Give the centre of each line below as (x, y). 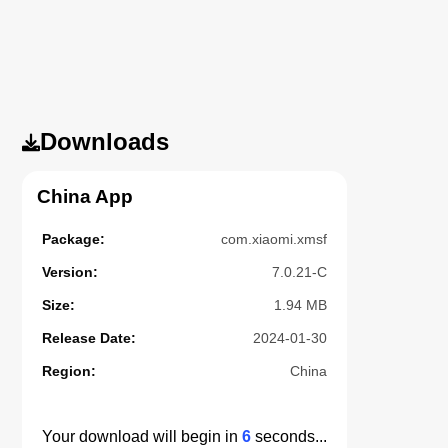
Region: (69, 370)
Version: (70, 271)
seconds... (289, 436)
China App (85, 196)
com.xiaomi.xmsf (274, 238)
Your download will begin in (142, 436)
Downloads (105, 141)
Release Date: (89, 337)
